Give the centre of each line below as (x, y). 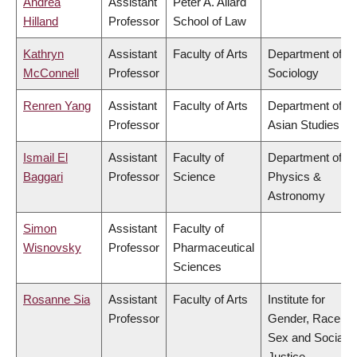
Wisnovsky (52, 248)
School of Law (210, 22)
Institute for (296, 300)
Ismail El (45, 158)
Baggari (43, 177)
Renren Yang (57, 106)
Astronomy (296, 196)
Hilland (41, 22)
